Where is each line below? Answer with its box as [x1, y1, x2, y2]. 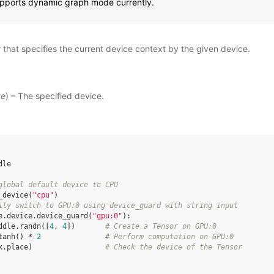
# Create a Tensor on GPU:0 [105, 222, 217, 231]
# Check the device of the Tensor [105, 243, 242, 251]
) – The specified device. [6, 91, 104, 101]
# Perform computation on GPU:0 [105, 232, 234, 241]
